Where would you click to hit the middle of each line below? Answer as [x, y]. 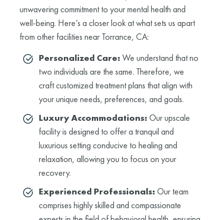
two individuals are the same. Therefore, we [111, 71]
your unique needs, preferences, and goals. [111, 99]
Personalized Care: [80, 57]
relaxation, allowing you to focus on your [108, 159]
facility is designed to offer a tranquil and [106, 131]
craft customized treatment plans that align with [116, 85]
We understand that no [159, 57]
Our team [172, 191]
